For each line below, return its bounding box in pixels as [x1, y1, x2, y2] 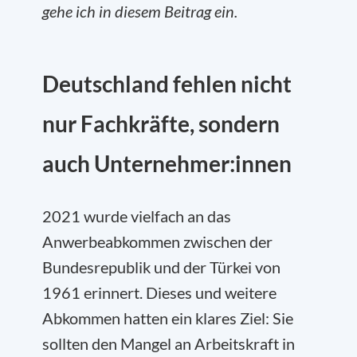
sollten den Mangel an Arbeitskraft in [42, 334, 295, 353]
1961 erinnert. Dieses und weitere [42, 283, 277, 302]
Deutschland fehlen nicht [42, 70, 292, 97]
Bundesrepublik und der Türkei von [42, 257, 280, 277]
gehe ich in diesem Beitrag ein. [42, 2, 237, 21]
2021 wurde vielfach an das [42, 206, 231, 226]
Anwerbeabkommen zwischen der [42, 232, 273, 251]
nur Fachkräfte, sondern [42, 110, 280, 137]
